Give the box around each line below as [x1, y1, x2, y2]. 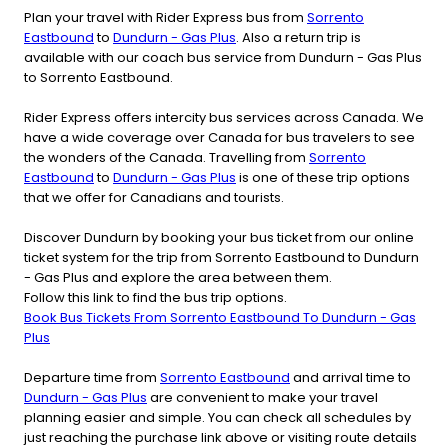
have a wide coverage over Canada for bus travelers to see [24, 127, 415, 147]
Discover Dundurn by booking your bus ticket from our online [24, 227, 414, 247]
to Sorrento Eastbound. [24, 67, 173, 87]
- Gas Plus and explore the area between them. [24, 267, 332, 287]
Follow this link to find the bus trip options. [24, 287, 287, 307]
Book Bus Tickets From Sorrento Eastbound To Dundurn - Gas [24, 307, 416, 327]
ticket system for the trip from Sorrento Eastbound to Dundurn [24, 247, 419, 267]
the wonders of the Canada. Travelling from [24, 147, 309, 167]
